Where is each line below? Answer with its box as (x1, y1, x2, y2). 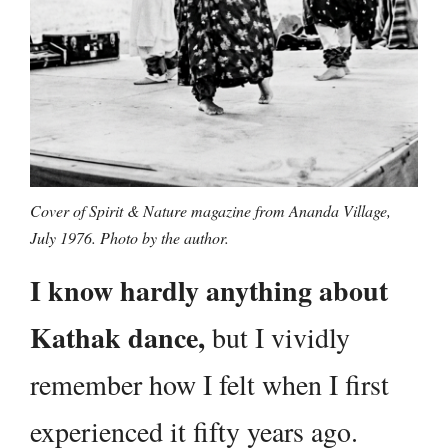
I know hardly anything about (30, 270, 388, 312)
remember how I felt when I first (30, 365, 389, 404)
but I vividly (205, 318, 350, 357)
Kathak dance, (30, 317, 205, 359)
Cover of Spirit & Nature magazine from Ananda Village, (30, 200, 391, 222)
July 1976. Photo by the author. (30, 227, 229, 249)
